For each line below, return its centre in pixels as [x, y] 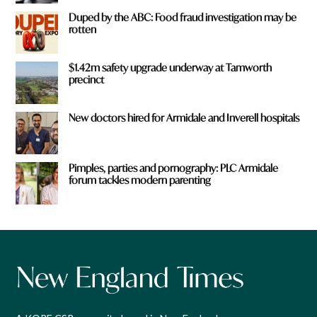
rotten [83, 30]
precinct [87, 80]
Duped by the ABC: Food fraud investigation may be [183, 18]
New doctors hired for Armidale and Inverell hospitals [184, 117]
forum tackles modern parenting [140, 180]
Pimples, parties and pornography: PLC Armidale [174, 168]
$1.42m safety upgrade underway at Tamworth [171, 68]
